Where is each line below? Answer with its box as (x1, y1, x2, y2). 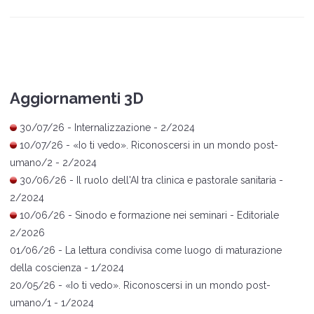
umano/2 (10, 157, 53, 169)
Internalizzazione (74, 122, 151, 134)
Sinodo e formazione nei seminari (75, 210, 227, 221)
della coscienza (10, 262, 81, 274)
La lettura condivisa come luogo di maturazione (65, 245, 282, 257)
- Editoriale (227, 210, 279, 221)
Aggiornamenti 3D (10, 89, 144, 108)
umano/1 (10, 297, 51, 309)
